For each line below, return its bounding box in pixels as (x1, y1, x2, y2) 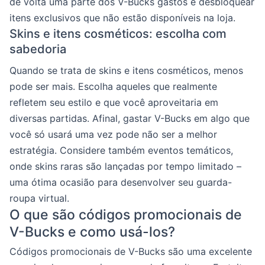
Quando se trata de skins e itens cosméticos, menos (9, 64, 243, 76)
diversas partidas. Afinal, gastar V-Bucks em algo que (9, 112, 250, 124)
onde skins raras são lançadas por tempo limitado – (9, 160, 241, 172)
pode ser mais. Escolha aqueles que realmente (9, 80, 217, 92)
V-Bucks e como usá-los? (9, 223, 175, 240)
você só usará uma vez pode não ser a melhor (9, 128, 217, 140)
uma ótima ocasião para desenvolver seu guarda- (9, 176, 232, 188)
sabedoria (9, 41, 66, 56)
